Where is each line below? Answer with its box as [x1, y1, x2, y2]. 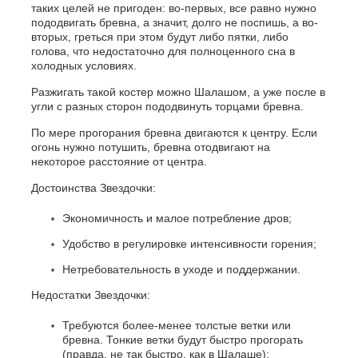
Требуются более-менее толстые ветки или [62, 319, 291, 332]
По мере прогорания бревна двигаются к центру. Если [30, 126, 317, 140]
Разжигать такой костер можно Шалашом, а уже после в [30, 86, 325, 99]
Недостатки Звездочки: [30, 288, 150, 302]
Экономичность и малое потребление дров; [62, 212, 292, 225]
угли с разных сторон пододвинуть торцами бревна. [30, 100, 304, 113]
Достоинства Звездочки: [30, 181, 156, 195]
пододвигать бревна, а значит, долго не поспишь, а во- [30, 16, 318, 30]
